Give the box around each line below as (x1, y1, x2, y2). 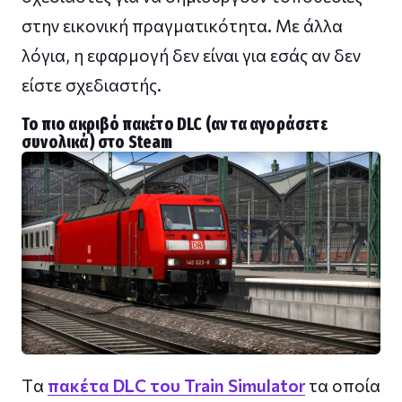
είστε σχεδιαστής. (22, 74, 162, 96)
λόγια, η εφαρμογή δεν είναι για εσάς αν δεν (22, 45, 361, 66)
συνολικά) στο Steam (22, 132, 173, 153)
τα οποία (305, 374, 380, 396)
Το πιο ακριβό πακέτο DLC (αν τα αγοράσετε (22, 114, 328, 135)
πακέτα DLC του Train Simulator (48, 374, 305, 396)
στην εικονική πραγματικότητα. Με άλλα (22, 15, 343, 37)
